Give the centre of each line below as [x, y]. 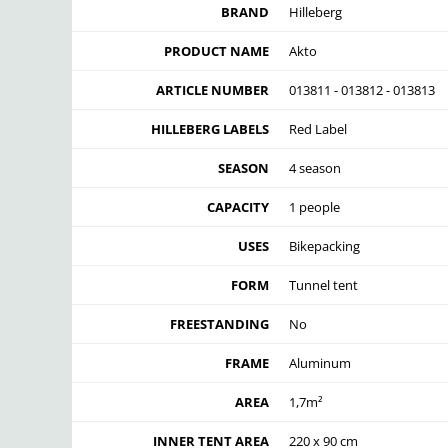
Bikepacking [324, 246]
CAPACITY [238, 207]
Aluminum [320, 363]
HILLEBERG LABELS [210, 129]
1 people [314, 207]
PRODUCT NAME [216, 51]
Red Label [318, 129]
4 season [315, 168]
